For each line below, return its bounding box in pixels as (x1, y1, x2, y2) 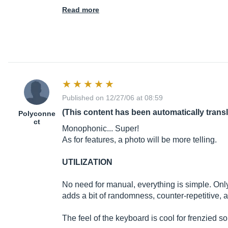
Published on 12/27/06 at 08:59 (62, 94, 163, 102)
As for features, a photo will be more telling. (62, 135, 217, 145)
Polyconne (18, 109, 55, 118)
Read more (62, 6, 99, 14)
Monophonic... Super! (62, 124, 139, 133)
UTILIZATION (62, 158, 112, 167)
